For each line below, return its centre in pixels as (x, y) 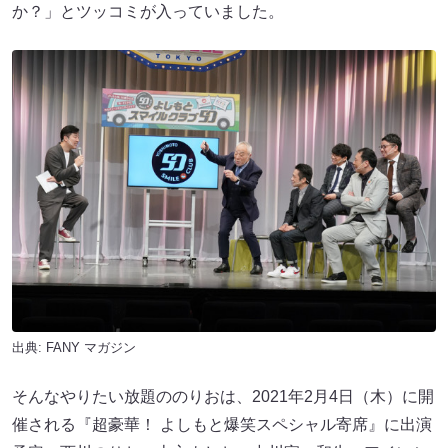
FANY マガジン (91, 348)
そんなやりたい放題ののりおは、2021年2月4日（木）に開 (223, 397)
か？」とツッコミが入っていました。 (148, 11)
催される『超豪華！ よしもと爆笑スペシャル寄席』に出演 (222, 425)
